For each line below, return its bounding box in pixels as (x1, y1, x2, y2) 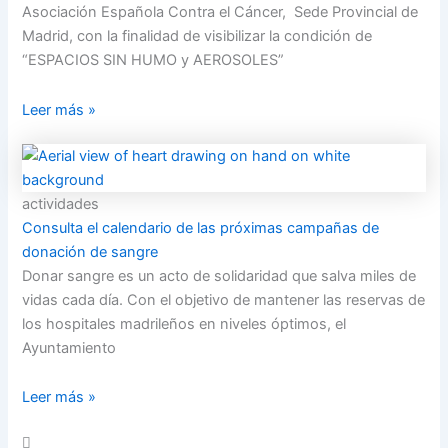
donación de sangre (22, 242, 159, 261)
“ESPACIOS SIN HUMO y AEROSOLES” (22, 51, 285, 70)
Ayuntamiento (22, 338, 117, 357)
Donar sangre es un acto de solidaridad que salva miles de (22, 266, 417, 285)
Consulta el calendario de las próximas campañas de (22, 218, 380, 237)
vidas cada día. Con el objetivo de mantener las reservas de (22, 290, 426, 309)
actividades (22, 194, 100, 213)
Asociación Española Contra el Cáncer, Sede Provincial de (22, 3, 419, 22)
